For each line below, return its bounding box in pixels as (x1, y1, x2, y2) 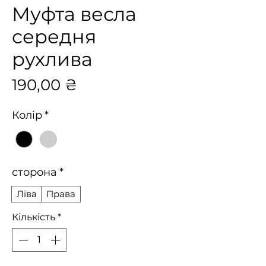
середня (12, 25, 96, 48)
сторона (12, 166, 57, 179)
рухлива (12, 47, 93, 71)
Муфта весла (12, 2, 137, 26)
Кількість (12, 211, 55, 223)
